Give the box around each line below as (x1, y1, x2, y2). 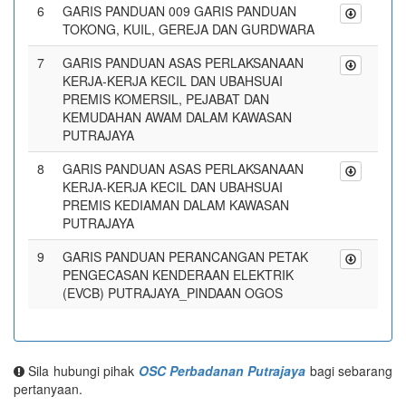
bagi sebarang (305, 362, 392, 380)
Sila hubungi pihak (24, 362, 139, 380)
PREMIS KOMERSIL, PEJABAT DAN (63, 90, 269, 108)
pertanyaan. (14, 380, 82, 398)
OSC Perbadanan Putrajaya (138, 362, 306, 380)
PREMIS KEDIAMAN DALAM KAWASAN (63, 196, 289, 214)
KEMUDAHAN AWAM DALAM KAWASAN (63, 108, 292, 126)
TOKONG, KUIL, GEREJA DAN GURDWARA (63, 20, 314, 38)
